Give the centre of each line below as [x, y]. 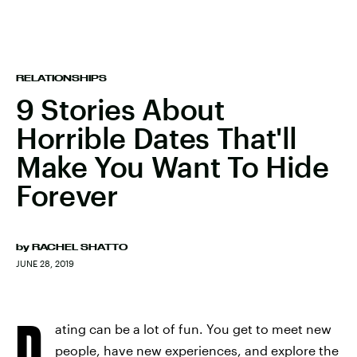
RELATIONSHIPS [61, 78]
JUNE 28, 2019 [45, 263]
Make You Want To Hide [173, 167]
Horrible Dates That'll [157, 138]
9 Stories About [120, 109]
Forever [67, 195]
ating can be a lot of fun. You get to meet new [193, 329]
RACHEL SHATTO [80, 247]
